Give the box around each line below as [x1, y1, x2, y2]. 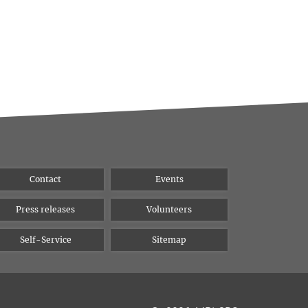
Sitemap [152, 234, 186, 245]
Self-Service [19, 234, 71, 245]
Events [155, 174, 184, 184]
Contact [30, 174, 61, 184]
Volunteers [146, 204, 192, 214]
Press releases [16, 204, 75, 214]
